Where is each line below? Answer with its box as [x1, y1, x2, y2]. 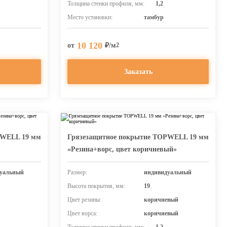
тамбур [143, 14, 164, 21]
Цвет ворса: [67, 210, 97, 217]
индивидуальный [143, 169, 192, 176]
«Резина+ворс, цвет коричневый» [67, 145, 177, 153]
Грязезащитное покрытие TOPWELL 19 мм [67, 133, 209, 141]
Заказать [124, 67, 153, 75]
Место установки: [67, 14, 112, 21]
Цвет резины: [67, 196, 101, 203]
